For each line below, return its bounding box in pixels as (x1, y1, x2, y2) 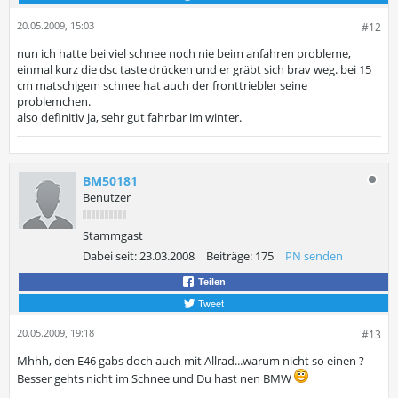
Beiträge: (206, 248, 252, 264)
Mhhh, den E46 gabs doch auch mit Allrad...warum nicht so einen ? (17, 353, 364, 369)
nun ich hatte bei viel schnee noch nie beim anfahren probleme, (17, 45, 351, 61)
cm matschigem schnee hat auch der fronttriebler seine (17, 77, 307, 93)
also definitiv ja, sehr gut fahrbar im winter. (17, 109, 242, 125)
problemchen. (17, 93, 91, 109)
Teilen (195, 276, 226, 287)
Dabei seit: (83, 248, 137, 264)
